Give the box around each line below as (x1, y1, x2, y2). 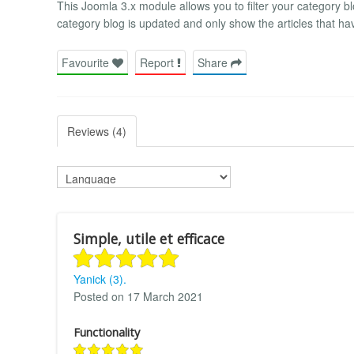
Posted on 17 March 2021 (73, 288, 203, 304)
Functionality (73, 324, 140, 340)
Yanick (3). (73, 270, 126, 287)
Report (140, 54, 177, 70)
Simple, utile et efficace (73, 228, 224, 248)
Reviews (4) (67, 122, 126, 139)
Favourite (62, 54, 112, 70)
